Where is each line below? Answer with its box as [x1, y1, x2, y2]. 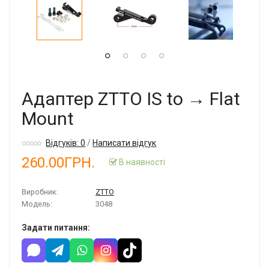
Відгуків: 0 [46, 138, 86, 148]
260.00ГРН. [22, 154, 95, 172]
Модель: [22, 199, 52, 208]
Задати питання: [22, 222, 90, 232]
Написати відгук [92, 138, 157, 148]
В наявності [117, 157, 165, 167]
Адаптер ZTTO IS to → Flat [22, 88, 240, 109]
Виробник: [22, 187, 58, 196]
